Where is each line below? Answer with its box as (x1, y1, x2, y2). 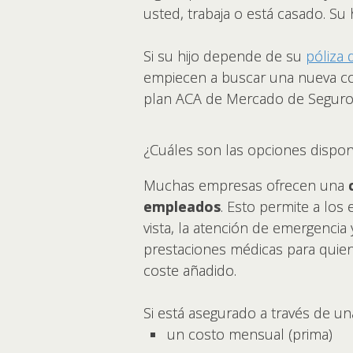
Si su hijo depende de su (143, 46, 306, 65)
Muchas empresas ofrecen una (143, 175, 348, 195)
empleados (143, 196, 221, 216)
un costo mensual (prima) (167, 324, 333, 344)
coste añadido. (143, 260, 240, 280)
